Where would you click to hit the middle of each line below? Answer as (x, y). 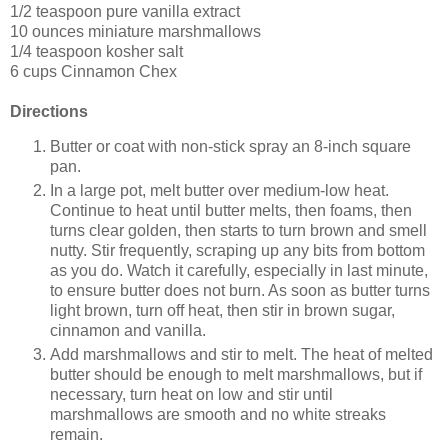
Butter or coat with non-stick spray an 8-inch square (230, 147)
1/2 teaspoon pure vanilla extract (125, 11)
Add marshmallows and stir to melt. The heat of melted (241, 355)
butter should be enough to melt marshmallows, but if (236, 375)
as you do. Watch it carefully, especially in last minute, (239, 271)
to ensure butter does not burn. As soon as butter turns (240, 291)
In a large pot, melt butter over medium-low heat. (219, 191)
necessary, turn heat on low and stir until (191, 395)
